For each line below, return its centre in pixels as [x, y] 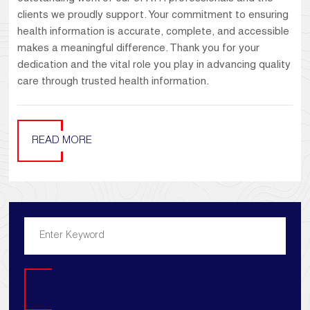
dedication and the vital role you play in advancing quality [154, 66]
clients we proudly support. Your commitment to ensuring [153, 16]
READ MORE [62, 141]
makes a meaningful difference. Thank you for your [139, 49]
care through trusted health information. [113, 82]
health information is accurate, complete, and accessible [154, 33]
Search [56, 296]
